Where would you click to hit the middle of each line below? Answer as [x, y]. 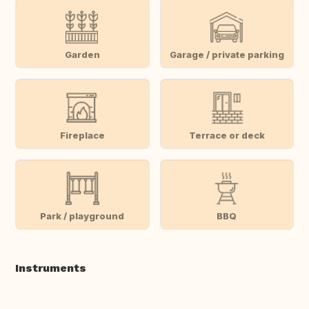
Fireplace [82, 135]
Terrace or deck [227, 135]
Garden [82, 54]
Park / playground [82, 216]
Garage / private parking [227, 54]
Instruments [51, 268]
